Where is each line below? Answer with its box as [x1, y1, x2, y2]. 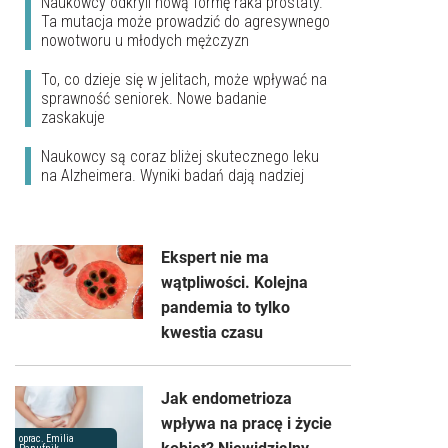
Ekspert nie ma [161, 248, 269, 268]
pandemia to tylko [161, 298, 290, 318]
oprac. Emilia [19, 433, 74, 445]
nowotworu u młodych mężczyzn [41, 31, 249, 51]
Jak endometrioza [161, 389, 292, 409]
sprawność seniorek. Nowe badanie [41, 89, 267, 109]
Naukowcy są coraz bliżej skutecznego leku [41, 147, 319, 167]
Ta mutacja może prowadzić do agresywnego [41, 12, 330, 32]
